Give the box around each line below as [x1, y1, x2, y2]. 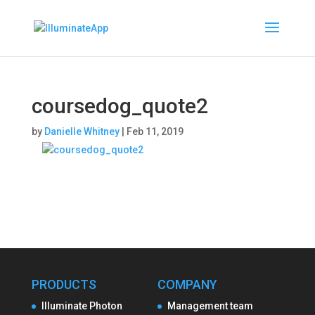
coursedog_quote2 [31, 94, 208, 118]
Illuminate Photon [41, 300, 122, 311]
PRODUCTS [31, 277, 96, 292]
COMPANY [157, 277, 217, 292]
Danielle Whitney [44, 126, 120, 137]
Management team [167, 300, 253, 311]
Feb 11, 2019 [126, 126, 184, 137]
